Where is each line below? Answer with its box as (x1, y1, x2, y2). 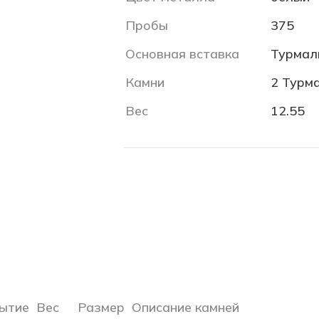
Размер (78, 299, 125, 315)
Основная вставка (125, 46, 239, 62)
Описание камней (132, 299, 239, 315)
